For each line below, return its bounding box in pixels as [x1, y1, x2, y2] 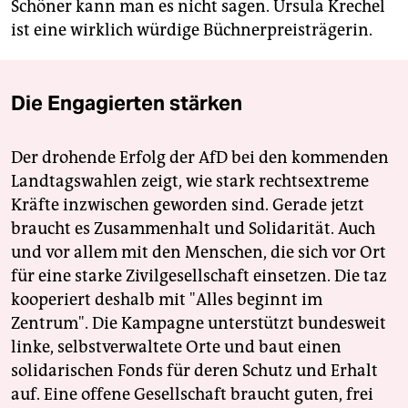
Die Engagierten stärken [11, 90, 242, 117]
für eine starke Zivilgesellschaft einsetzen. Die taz [11, 266, 387, 287]
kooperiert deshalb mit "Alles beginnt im [11, 290, 322, 311]
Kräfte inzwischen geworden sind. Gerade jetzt [11, 195, 364, 216]
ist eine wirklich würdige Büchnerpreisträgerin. [11, 20, 372, 41]
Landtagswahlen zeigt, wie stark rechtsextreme [11, 171, 369, 192]
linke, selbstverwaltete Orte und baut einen [11, 337, 342, 358]
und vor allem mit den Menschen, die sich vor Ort [11, 242, 386, 263]
